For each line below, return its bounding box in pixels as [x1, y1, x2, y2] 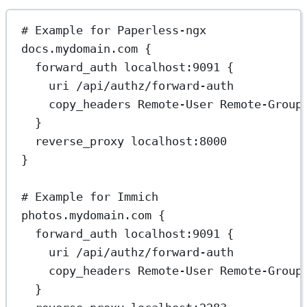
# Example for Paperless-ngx [21, 23, 207, 37]
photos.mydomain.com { [21, 208, 166, 222]
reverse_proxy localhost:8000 [35, 134, 228, 148]
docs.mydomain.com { [21, 41, 152, 56]
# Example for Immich [21, 189, 159, 204]
